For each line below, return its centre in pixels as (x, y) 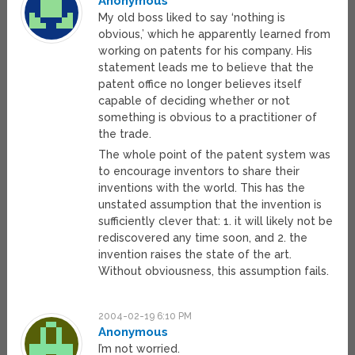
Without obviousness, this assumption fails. (214, 271)
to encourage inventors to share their (199, 172)
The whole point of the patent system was (215, 155)
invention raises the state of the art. (195, 255)
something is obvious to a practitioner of (208, 118)
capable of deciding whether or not (195, 101)
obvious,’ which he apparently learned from (215, 34)
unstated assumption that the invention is (210, 205)
